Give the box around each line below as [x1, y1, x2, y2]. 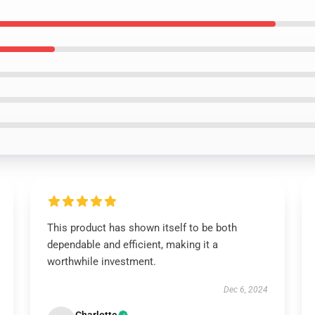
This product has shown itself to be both [46, 221, 237, 234]
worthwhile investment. [46, 255, 156, 268]
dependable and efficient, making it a [46, 238, 218, 251]
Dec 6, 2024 [224, 285, 269, 295]
